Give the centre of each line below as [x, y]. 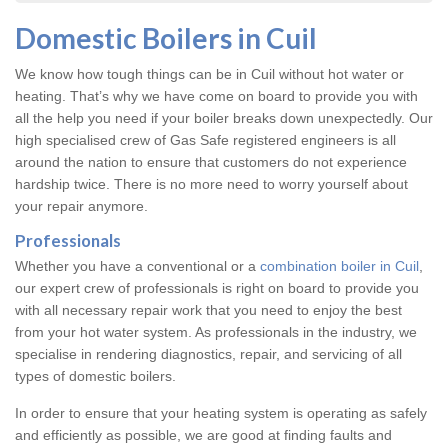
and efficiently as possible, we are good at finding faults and [203, 435]
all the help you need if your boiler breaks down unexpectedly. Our [224, 118]
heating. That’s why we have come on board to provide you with [216, 96]
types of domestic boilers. [95, 376]
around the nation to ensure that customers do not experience [211, 162]
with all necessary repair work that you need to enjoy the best [208, 310]
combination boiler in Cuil [339, 266]
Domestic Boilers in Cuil [166, 38]
